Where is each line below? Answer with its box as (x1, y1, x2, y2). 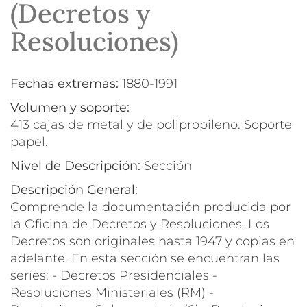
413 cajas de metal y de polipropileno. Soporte (10, 116, 292, 132)
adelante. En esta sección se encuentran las (10, 250, 280, 266)
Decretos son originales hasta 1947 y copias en (10, 233, 295, 249)
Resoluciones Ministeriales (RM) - (10, 284, 214, 300)
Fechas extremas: (10, 75, 122, 91)
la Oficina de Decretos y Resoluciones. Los (10, 216, 269, 232)
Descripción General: (10, 182, 141, 197)
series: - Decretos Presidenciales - (10, 267, 217, 283)
